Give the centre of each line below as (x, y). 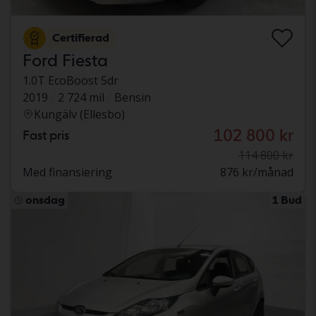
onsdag (45, 200)
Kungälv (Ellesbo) (79, 114)
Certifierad (81, 37)
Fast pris (46, 135)
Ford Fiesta (65, 60)
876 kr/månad (257, 172)
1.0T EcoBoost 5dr (71, 80)
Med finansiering (67, 172)
